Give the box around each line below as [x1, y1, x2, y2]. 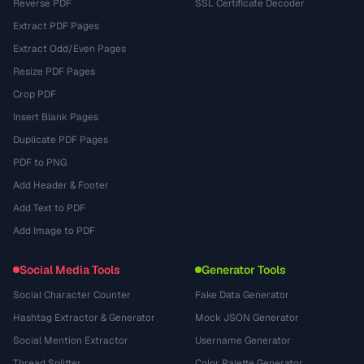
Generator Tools [201, 262, 286, 277]
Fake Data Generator [195, 288, 289, 301]
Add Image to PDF [13, 224, 95, 237]
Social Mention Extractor [13, 334, 128, 347]
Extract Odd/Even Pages [13, 42, 126, 55]
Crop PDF [13, 88, 56, 101]
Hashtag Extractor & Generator [13, 311, 155, 324]
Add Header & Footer [13, 179, 109, 192]
